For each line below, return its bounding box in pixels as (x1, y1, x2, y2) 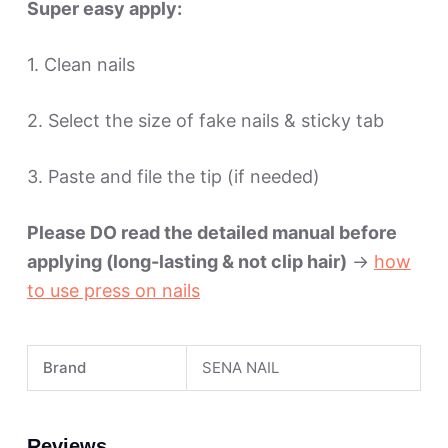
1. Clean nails (26, 54, 135, 76)
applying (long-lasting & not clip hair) (26, 251, 347, 273)
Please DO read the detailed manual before (26, 222, 397, 244)
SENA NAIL (202, 358, 279, 378)
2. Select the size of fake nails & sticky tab (26, 110, 384, 132)
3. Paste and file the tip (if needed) (26, 166, 320, 188)
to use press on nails (26, 280, 200, 302)
